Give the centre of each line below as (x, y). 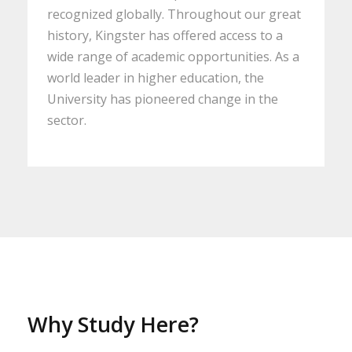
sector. (67, 121)
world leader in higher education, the (156, 78)
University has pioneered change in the (163, 99)
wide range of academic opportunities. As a (173, 57)
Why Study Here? (113, 324)
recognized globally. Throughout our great (174, 15)
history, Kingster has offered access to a (165, 36)
